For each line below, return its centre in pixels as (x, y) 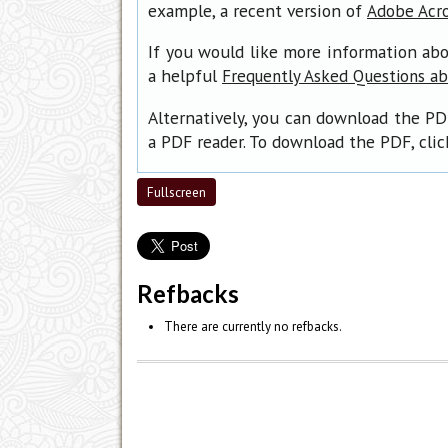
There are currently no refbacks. (252, 326)
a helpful (185, 76)
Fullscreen (176, 192)
